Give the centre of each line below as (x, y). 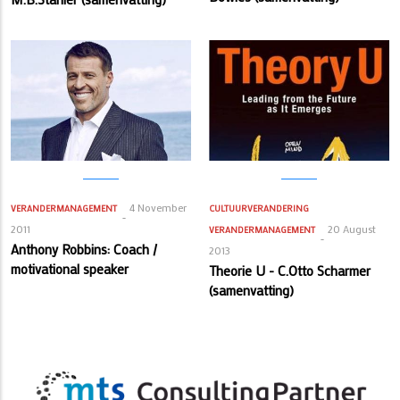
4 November (158, 208)
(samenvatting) (251, 291)
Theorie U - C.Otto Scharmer (290, 271)
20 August (352, 229)
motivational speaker (70, 269)
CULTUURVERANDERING (259, 209)
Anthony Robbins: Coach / (84, 250)
